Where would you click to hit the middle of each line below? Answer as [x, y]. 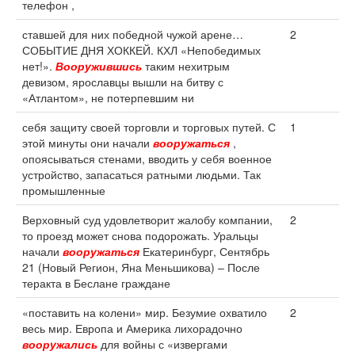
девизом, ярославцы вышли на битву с [123, 82]
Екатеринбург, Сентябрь [204, 251]
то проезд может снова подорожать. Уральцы [140, 235]
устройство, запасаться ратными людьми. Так [141, 174]
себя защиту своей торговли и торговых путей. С [149, 127]
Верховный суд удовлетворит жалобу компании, [147, 219]
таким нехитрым [186, 66]
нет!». [39, 66]
